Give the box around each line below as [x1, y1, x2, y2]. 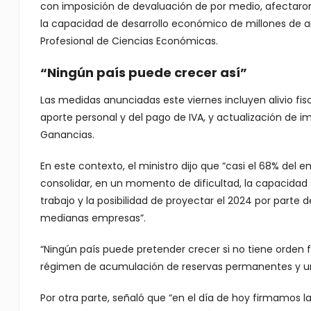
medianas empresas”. [40, 211, 146, 225]
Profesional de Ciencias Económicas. [40, 34, 218, 48]
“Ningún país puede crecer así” [40, 64, 247, 81]
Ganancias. [40, 128, 94, 142]
